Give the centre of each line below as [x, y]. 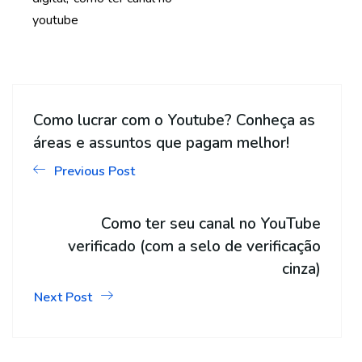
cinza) [301, 269]
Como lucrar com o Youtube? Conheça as [174, 120]
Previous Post [95, 171]
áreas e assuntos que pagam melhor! [161, 143]
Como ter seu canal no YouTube [211, 224]
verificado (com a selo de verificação [194, 246]
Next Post [63, 297]
